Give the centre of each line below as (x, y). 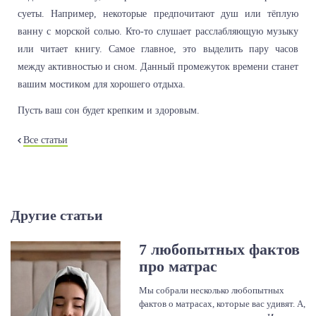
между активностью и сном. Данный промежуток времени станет (158, 66)
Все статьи (45, 140)
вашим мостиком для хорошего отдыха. (102, 84)
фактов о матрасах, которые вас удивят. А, (222, 303)
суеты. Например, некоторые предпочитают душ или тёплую (158, 13)
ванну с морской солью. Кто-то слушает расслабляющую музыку (158, 31)
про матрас (178, 266)
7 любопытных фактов (219, 249)
